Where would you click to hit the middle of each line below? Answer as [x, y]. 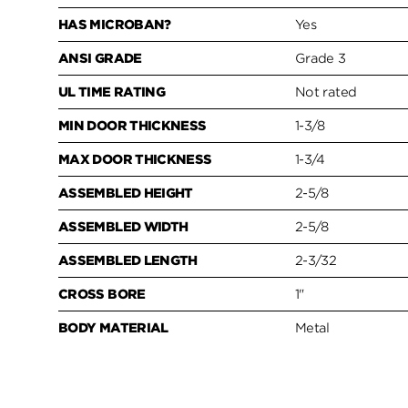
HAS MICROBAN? [115, 25]
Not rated [326, 92]
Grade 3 [321, 59]
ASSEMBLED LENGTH [128, 261]
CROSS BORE [102, 295]
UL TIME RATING [112, 92]
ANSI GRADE [100, 59]
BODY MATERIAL [113, 328]
